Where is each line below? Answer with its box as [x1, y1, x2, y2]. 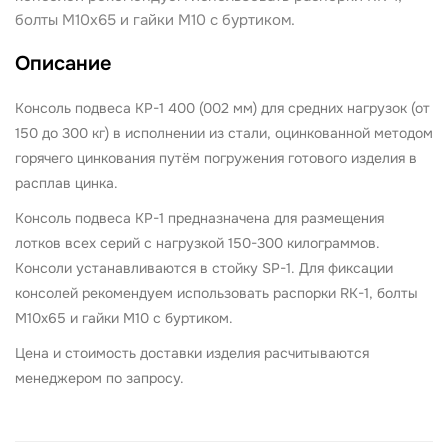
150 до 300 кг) [15, 124, 109, 142]
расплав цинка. [15, 174, 118, 192]
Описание [15, 51, 111, 76]
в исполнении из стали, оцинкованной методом [109, 124, 433, 142]
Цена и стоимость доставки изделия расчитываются [15, 344, 369, 362]
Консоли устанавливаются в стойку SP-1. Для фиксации [15, 259, 393, 277]
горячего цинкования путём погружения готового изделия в [15, 149, 417, 167]
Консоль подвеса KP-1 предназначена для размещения [15, 209, 384, 227]
